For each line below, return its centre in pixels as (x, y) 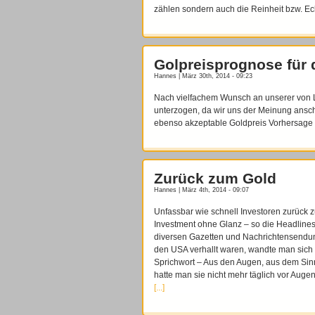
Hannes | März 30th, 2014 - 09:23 (203, 76)
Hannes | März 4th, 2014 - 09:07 (201, 190)
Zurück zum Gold (215, 179)
